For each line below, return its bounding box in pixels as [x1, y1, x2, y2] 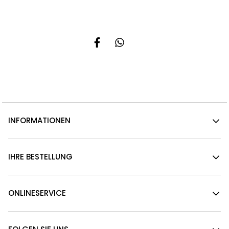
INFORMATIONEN [8, 115, 71, 126]
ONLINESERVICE [8, 188, 66, 199]
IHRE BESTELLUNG [8, 151, 73, 163]
